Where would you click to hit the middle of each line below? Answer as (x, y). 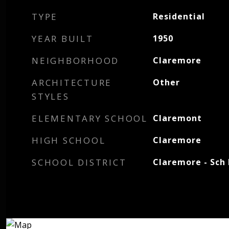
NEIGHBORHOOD (75, 61)
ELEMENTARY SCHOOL (90, 118)
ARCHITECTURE (72, 83)
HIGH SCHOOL (69, 140)
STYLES (51, 96)
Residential (179, 16)
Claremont (177, 118)
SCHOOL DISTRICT (79, 162)
